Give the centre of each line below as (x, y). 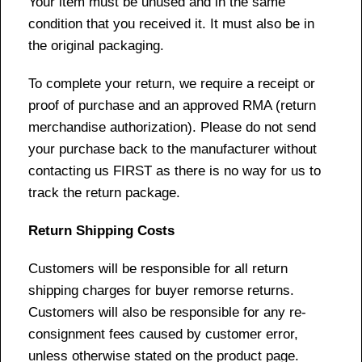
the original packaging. (96, 45)
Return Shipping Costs (101, 230)
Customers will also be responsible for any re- (167, 312)
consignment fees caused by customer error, (163, 334)
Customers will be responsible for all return (158, 268)
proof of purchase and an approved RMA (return (172, 105)
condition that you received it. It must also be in (171, 23)
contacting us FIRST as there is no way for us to (175, 170)
